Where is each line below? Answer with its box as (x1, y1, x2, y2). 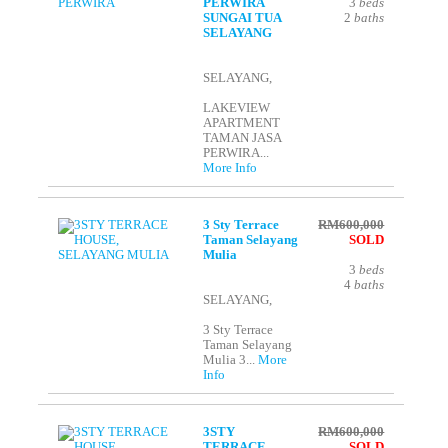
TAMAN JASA (203, 131, 283, 146)
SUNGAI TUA (203, 11, 282, 26)
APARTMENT (203, 116, 281, 131)
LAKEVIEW (203, 101, 271, 116)
